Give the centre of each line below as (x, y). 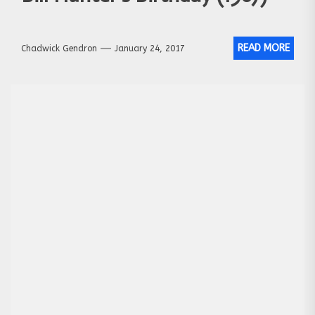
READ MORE (264, 49)
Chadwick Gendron (59, 48)
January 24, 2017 (150, 48)
